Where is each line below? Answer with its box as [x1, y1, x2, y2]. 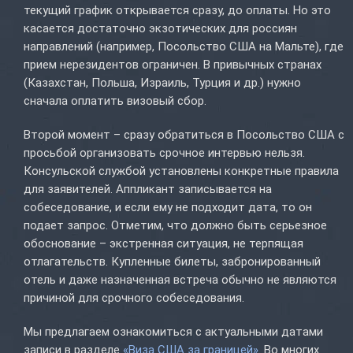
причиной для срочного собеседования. [24, 291, 244, 306]
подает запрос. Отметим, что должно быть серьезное [24, 218, 327, 233]
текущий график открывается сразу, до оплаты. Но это [24, 3, 331, 18]
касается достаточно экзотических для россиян [24, 21, 297, 36]
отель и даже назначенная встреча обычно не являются [24, 273, 336, 288]
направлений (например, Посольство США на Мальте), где [24, 39, 344, 54]
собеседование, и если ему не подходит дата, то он [24, 200, 312, 215]
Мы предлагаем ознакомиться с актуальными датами [24, 325, 323, 340]
